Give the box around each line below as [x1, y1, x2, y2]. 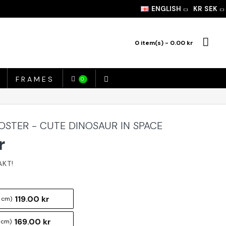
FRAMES [16, 74, 55, 84]
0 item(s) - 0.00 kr [135, 39, 193, 47]
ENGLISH [151, 5, 181, 13]
